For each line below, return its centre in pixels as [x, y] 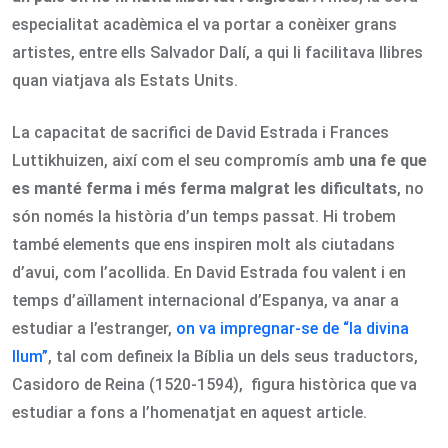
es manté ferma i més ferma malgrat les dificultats [204, 189]
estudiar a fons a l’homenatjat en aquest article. [189, 413]
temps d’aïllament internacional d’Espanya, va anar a [205, 301]
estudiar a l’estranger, [94, 329]
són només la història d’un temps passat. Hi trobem [204, 217]
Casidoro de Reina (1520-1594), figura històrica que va [214, 385]
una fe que [388, 161]
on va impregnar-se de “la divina [292, 329]
